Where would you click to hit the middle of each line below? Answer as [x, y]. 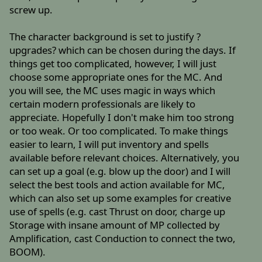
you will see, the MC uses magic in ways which [113, 91]
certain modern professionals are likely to [103, 104]
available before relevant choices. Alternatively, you [125, 158]
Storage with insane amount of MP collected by [115, 225]
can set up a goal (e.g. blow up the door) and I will [120, 171]
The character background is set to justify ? [105, 37]
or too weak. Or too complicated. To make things [119, 131]
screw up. [31, 10]
